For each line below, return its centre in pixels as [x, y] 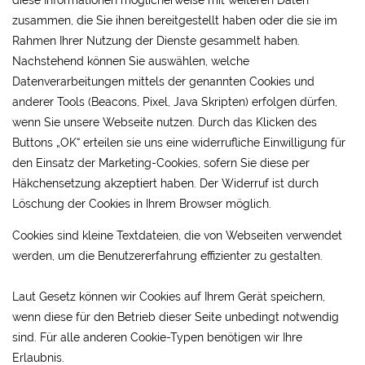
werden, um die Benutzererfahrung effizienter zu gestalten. [167, 256]
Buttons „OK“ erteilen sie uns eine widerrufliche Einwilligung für [179, 143]
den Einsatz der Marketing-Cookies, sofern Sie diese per [161, 163]
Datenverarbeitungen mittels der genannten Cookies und [163, 81]
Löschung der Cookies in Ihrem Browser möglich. [142, 204]
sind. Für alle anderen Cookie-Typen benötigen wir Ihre [157, 337]
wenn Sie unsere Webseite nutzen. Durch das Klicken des [165, 122]
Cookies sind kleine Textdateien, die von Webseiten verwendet [177, 235]
